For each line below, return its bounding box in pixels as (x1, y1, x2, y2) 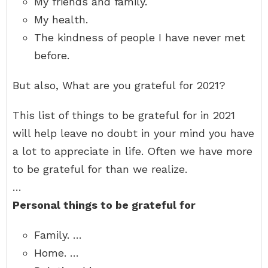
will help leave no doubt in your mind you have (13, 127, 254, 139)
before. (34, 49, 69, 62)
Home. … (34, 246, 79, 259)
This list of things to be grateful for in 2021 (13, 109, 235, 121)
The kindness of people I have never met (34, 31, 245, 44)
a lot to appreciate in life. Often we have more (13, 145, 252, 157)
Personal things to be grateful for (13, 199, 196, 211)
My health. (34, 13, 88, 26)
